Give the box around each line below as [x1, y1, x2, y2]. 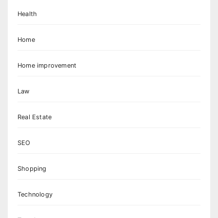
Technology [18, 190, 53, 198]
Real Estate [18, 113, 52, 121]
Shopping [18, 164, 47, 172]
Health [18, 10, 37, 18]
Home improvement [18, 61, 77, 69]
